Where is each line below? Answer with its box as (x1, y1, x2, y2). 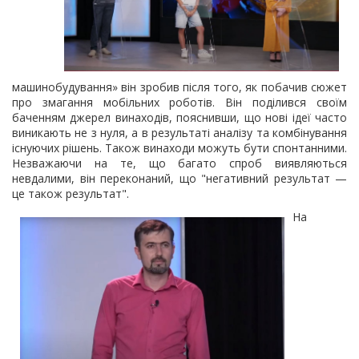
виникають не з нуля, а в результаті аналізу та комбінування (12, 125, 347, 140)
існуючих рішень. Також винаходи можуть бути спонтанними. (12, 140, 347, 155)
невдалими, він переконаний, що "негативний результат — (12, 171, 347, 186)
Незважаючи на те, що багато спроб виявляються (12, 155, 347, 171)
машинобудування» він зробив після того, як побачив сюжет (12, 79, 347, 95)
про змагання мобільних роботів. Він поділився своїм (12, 95, 347, 110)
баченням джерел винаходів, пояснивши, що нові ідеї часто (12, 110, 347, 125)
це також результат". (12, 186, 129, 201)
